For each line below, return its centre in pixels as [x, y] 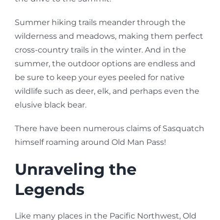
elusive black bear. [51, 105]
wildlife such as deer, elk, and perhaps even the [107, 91]
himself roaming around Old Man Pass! [92, 142]
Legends [50, 189]
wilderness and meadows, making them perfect [109, 36]
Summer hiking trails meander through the [100, 22]
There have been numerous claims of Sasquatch [110, 128]
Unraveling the [76, 169]
